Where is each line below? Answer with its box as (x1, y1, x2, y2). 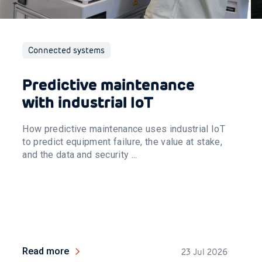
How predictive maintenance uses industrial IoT (22, 123, 226, 135)
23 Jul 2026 (181, 247, 227, 257)
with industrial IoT (22, 92, 154, 112)
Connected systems (28, 45, 105, 56)
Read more (22, 246, 70, 257)
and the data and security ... (22, 149, 137, 160)
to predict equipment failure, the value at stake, (22, 136, 223, 147)
